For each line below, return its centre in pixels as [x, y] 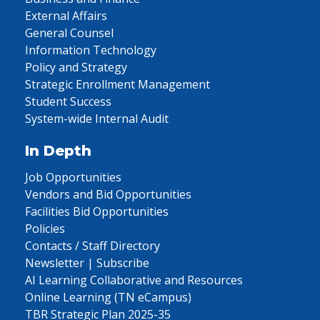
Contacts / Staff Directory [92, 246]
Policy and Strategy [76, 67]
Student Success [68, 101]
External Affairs [66, 16]
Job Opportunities [73, 177]
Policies [45, 229]
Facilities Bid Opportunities [97, 211]
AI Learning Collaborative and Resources [134, 280]
